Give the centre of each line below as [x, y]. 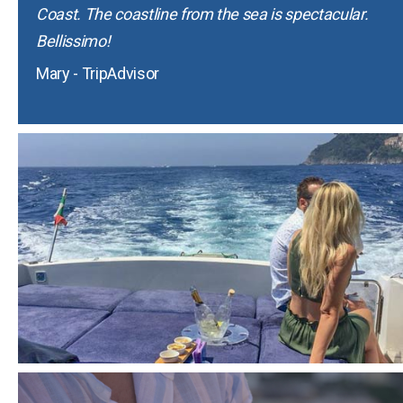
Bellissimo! [73, 40]
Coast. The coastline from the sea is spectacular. [202, 13]
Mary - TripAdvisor [98, 73]
